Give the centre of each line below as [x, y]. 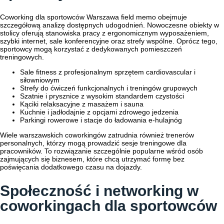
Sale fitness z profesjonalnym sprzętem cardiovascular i [108, 72]
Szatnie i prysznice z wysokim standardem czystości [102, 96]
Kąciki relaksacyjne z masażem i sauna [82, 104]
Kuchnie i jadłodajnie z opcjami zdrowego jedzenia [99, 112]
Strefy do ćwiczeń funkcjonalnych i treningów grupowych [109, 88]
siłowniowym [40, 80]
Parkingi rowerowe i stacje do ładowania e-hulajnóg [101, 120]
